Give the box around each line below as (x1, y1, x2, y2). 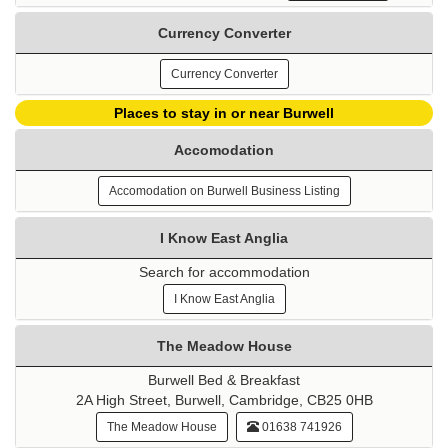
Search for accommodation (138, 264, 310, 281)
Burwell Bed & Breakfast (148, 372, 300, 389)
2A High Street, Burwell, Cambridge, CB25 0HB (75, 392, 373, 409)
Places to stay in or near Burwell (114, 105, 334, 122)
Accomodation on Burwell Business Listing (108, 184, 340, 199)
